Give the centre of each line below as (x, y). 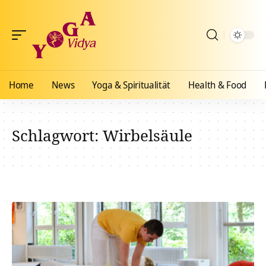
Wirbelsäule (148, 135)
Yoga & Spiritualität (132, 85)
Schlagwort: (57, 135)
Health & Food (217, 85)
